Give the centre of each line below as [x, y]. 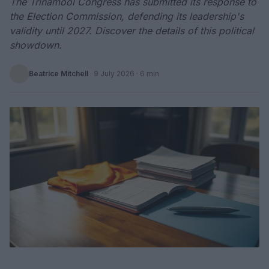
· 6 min [147, 74]
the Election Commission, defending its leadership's [127, 16]
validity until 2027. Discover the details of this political [132, 31]
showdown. [36, 45]
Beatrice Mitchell [59, 74]
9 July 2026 [114, 74]
